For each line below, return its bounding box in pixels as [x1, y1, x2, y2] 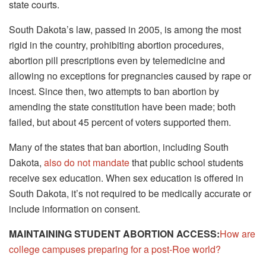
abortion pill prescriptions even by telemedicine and [9, 53, 225, 67]
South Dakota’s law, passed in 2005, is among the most [9, 22, 241, 36]
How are [220, 226, 255, 240]
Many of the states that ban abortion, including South [9, 140, 229, 154]
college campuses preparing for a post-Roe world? [9, 242, 221, 256]
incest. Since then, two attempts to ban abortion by [9, 84, 219, 98]
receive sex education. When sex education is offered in [9, 170, 243, 185]
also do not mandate [44, 155, 129, 169]
